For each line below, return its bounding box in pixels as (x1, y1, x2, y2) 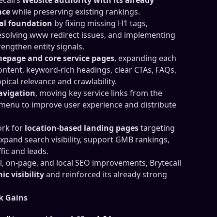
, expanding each (114, 52, 176, 63)
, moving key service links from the (35, 87, 162, 98)
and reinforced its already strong (44, 169, 167, 180)
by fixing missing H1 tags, (52, 17, 148, 29)
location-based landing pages (25, 122, 139, 133)
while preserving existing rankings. (10, 6, 140, 17)
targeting (139, 122, 175, 133)
